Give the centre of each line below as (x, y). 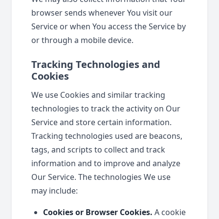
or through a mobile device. (82, 40)
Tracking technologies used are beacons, (107, 136)
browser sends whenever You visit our (102, 13)
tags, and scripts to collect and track (98, 150)
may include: (55, 191)
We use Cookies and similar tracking (98, 95)
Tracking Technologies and (96, 64)
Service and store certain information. (101, 122)
